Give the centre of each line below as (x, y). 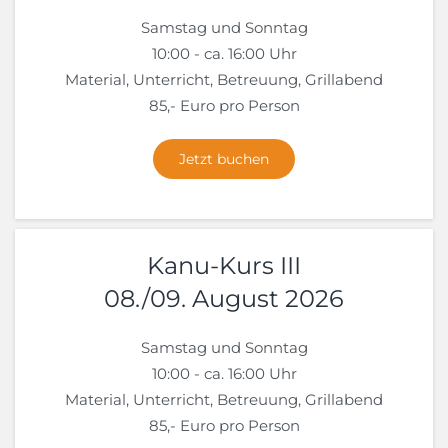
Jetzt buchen (224, 159)
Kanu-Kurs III (224, 266)
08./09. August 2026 (224, 299)
